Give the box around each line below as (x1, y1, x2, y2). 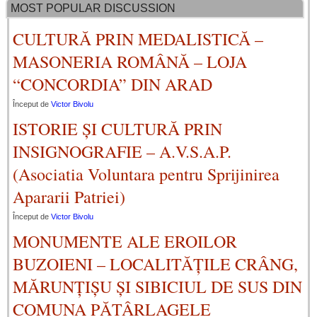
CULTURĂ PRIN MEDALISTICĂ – (13, 28, 263, 51)
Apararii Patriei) (13, 185, 125, 209)
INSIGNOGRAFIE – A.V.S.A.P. (13, 140, 231, 163)
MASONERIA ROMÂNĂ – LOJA (13, 50, 247, 74)
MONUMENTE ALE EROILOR (13, 230, 237, 253)
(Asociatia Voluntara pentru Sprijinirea (13, 163, 279, 186)
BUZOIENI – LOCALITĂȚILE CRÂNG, (13, 253, 298, 276)
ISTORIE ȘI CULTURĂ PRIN (13, 117, 222, 141)
